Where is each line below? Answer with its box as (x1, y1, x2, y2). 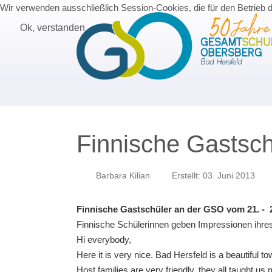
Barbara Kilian (96, 170, 150, 180)
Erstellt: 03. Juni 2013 (172, 170, 255, 180)
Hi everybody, (76, 234, 131, 245)
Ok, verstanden (20, 22, 85, 33)
